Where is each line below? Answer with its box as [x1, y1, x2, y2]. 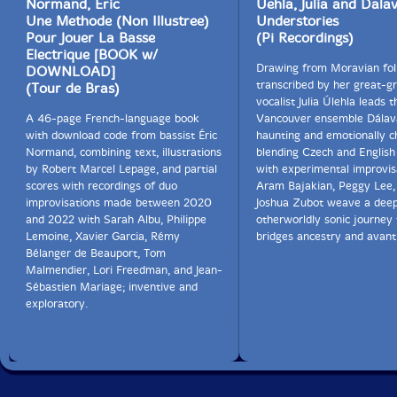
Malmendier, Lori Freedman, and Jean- [26, 262, 222, 276]
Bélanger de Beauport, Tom [26, 245, 166, 260]
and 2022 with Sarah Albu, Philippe [26, 212, 206, 226]
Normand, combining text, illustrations [26, 144, 222, 159]
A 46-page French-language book [26, 111, 199, 125]
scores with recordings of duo [26, 178, 177, 192]
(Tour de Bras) [26, 79, 120, 97]
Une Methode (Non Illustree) [26, 12, 209, 29]
